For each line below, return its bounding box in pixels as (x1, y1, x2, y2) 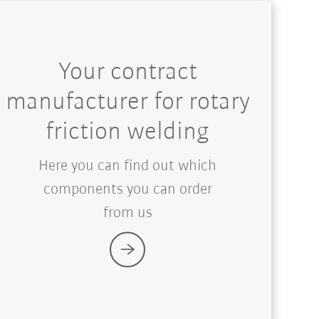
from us (103, 204, 152, 221)
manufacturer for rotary (5, 89, 250, 115)
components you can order (43, 181, 212, 198)
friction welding (46, 119, 210, 145)
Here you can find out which (38, 157, 217, 174)
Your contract (58, 59, 197, 85)
